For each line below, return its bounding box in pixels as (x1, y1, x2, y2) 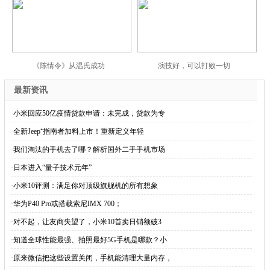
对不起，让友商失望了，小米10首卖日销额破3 (13, 218, 162, 226)
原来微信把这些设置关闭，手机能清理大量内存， (13, 254, 172, 262)
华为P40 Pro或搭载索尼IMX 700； (13, 199, 122, 208)
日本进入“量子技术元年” (13, 163, 92, 172)
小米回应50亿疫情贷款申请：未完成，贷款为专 (13, 109, 165, 118)
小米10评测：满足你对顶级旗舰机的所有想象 (13, 181, 158, 190)
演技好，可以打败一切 (157, 61, 230, 70)
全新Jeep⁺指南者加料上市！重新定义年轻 (13, 127, 144, 136)
